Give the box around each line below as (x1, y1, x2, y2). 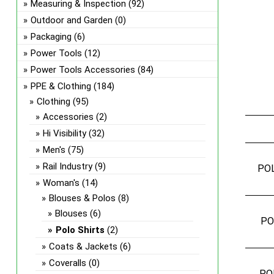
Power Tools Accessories (30, 64, 135, 75)
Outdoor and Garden (30, 15, 113, 26)
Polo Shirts (55, 224, 105, 235)
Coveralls (48, 257, 86, 268)
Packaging (30, 31, 72, 42)
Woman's (42, 177, 80, 188)
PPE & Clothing (30, 81, 91, 92)
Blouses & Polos (48, 193, 116, 204)
